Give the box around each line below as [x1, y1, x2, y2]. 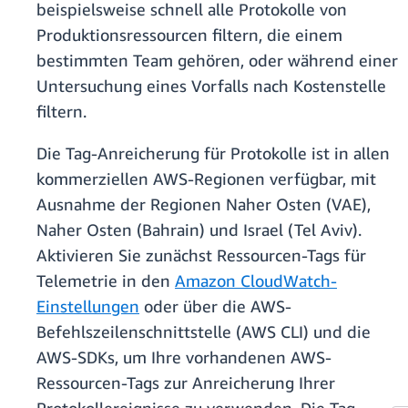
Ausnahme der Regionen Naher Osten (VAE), [36, 194, 371, 215]
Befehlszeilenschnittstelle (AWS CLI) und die [36, 321, 371, 342]
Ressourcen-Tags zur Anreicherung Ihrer [36, 372, 335, 393]
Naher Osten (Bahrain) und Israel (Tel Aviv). [36, 219, 362, 240]
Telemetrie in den [36, 270, 175, 291]
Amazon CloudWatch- [175, 270, 337, 291]
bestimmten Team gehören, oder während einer [36, 50, 398, 71]
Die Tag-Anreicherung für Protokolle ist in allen [36, 143, 390, 164]
